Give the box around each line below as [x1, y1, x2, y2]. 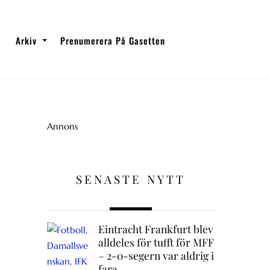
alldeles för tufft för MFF [98, 235, 214, 250]
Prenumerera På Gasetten [60, 34, 166, 47]
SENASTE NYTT [75, 171, 186, 187]
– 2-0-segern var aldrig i [98, 248, 214, 263]
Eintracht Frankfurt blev [98, 222, 213, 236]
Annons [46, 120, 78, 132]
